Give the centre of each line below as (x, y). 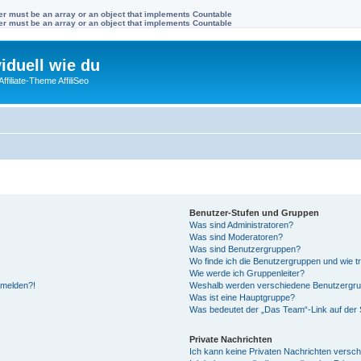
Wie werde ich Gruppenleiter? (247, 273)
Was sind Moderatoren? (237, 237)
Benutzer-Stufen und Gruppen (255, 212)
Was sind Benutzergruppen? (245, 249)
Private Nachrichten (231, 339)
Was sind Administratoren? (242, 224)
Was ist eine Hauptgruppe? (243, 297)
